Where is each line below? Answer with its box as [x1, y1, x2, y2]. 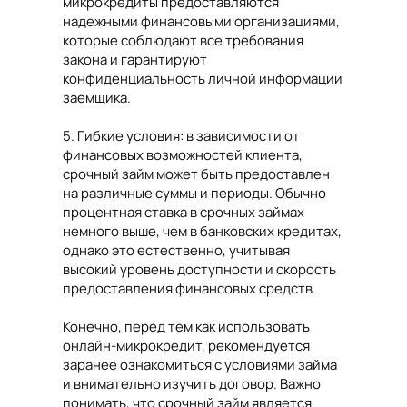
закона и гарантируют [63, 50, 207, 69]
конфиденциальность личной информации [63, 69, 342, 88]
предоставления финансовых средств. [63, 279, 316, 298]
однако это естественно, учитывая [63, 241, 290, 260]
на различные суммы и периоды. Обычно [63, 184, 326, 203]
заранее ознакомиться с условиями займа [63, 355, 337, 374]
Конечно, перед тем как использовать [63, 317, 310, 336]
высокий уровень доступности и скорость [63, 260, 336, 279]
